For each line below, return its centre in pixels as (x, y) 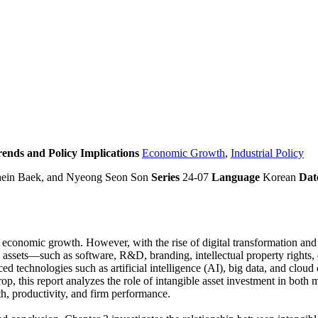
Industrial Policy (267, 153)
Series (165, 177)
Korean (278, 177)
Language (236, 177)
